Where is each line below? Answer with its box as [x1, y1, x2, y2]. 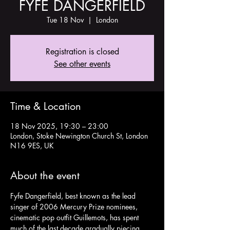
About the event [10, 169, 80, 182]
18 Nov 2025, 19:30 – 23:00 [10, 121, 108, 131]
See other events [54, 59, 110, 69]
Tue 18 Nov [46, 15, 84, 25]
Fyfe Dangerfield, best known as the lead [10, 191, 138, 201]
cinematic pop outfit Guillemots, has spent [10, 213, 141, 222]
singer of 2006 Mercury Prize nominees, [10, 202, 140, 212]
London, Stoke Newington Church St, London [10, 131, 148, 141]
